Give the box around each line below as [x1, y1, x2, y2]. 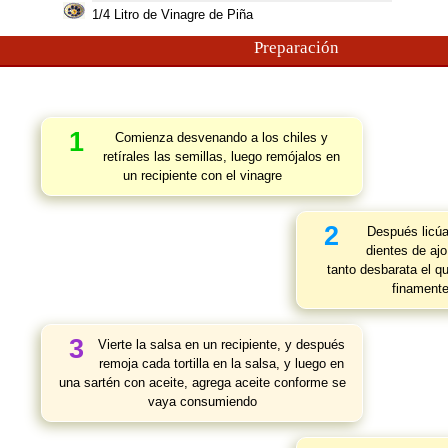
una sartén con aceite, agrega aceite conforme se [58, 375, 346, 390]
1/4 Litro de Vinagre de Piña [91, 7, 253, 22]
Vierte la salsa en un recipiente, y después [98, 337, 345, 352]
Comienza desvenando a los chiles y [115, 130, 328, 145]
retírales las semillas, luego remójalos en [103, 149, 340, 164]
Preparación [253, 38, 339, 57]
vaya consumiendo [147, 394, 257, 409]
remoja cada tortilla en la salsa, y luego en [99, 356, 344, 371]
